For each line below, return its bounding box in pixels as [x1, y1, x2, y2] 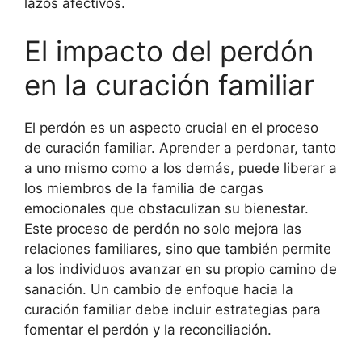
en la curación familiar [24, 68, 314, 102]
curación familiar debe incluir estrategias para [24, 301, 321, 318]
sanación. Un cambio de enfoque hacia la [24, 281, 293, 297]
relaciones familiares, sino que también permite [24, 241, 331, 257]
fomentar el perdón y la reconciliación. [24, 322, 271, 338]
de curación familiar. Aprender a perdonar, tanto [24, 140, 336, 156]
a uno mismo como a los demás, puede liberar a [24, 160, 337, 176]
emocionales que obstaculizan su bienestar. [24, 200, 309, 217]
